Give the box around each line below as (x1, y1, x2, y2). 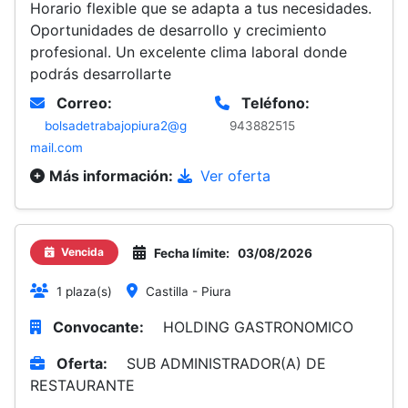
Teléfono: (241, 94, 310, 112)
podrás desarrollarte (30, 65, 171, 83)
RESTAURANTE (30, 376, 135, 394)
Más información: (49, 167, 173, 185)
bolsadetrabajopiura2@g (45, 118, 187, 133)
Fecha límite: (154, 246, 229, 260)
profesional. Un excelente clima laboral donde (30, 43, 347, 61)
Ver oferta (196, 167, 270, 185)
